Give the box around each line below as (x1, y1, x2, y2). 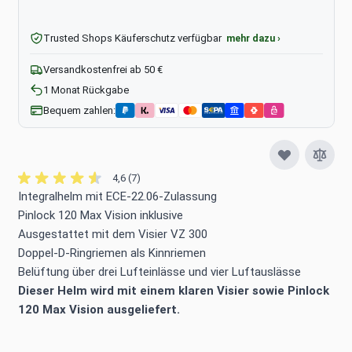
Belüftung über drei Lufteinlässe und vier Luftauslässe (17, 265, 301, 279)
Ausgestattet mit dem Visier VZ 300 (17, 227, 207, 241)
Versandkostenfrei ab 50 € (42, 64, 163, 75)
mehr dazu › (225, 32, 280, 44)
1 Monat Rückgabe (42, 84, 129, 96)
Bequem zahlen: (42, 104, 115, 116)
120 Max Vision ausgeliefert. (17, 302, 180, 317)
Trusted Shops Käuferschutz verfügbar (42, 32, 226, 44)
